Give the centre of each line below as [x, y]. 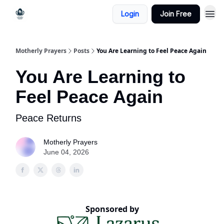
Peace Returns [48, 118]
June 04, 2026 [66, 152]
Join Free [176, 14]
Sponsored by [112, 209]
